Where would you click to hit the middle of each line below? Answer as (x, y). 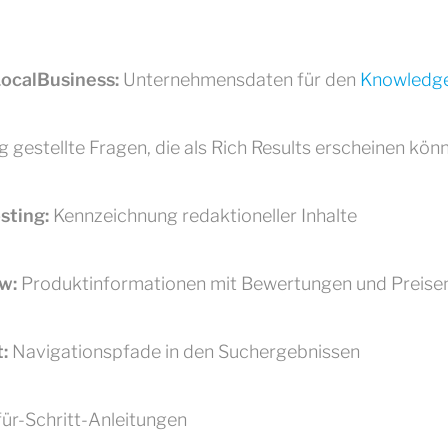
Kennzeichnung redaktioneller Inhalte (203, 215)
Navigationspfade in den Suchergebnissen (184, 351)
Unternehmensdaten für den (239, 79)
